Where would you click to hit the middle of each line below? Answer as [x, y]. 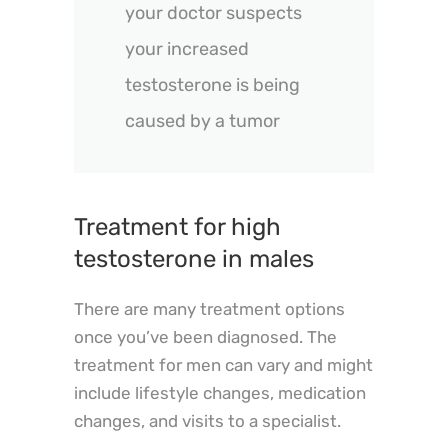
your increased [187, 49]
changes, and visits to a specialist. [207, 420]
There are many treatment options [209, 308]
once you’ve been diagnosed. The [205, 336]
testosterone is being [212, 85]
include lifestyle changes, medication [220, 392]
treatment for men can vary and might [223, 364]
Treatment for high [177, 226]
